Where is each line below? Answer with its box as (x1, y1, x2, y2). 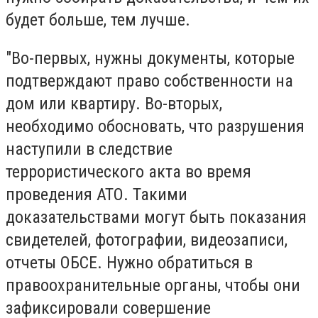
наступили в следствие (6, 138, 172, 159)
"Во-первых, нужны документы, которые (6, 48, 295, 68)
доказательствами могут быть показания (6, 207, 307, 227)
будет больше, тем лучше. (6, 9, 190, 30)
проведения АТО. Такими (6, 184, 187, 204)
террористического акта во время (6, 161, 251, 182)
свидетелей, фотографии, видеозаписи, (6, 229, 287, 250)
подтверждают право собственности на (6, 70, 293, 91)
